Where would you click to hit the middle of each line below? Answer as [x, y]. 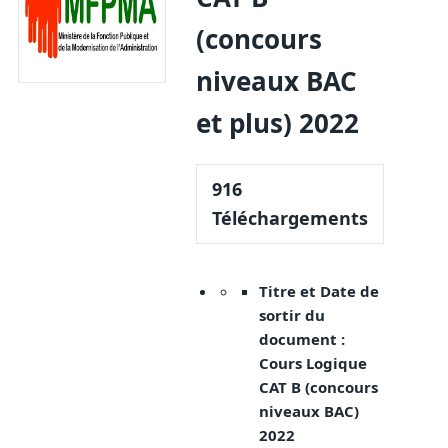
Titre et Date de [319, 291]
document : [302, 339]
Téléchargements [290, 218]
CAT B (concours [319, 387]
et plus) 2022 [278, 123]
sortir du [292, 315]
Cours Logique [313, 363]
